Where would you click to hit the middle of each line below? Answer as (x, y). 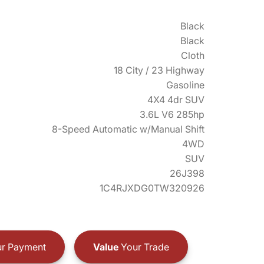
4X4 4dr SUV (176, 100)
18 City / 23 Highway (159, 70)
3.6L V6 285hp (172, 114)
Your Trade (143, 247)
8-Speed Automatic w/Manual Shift (128, 129)
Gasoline (185, 85)
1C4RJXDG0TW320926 (152, 188)
